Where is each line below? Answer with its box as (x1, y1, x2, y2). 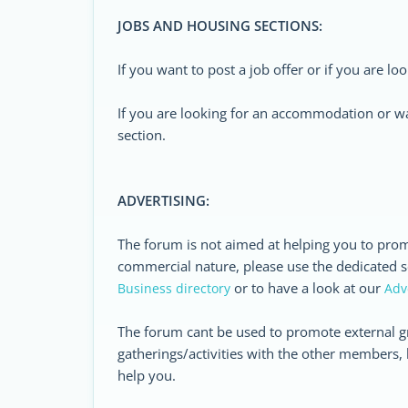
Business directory (117, 280, 230, 297)
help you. (117, 366, 176, 384)
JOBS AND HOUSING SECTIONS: (117, 16, 322, 35)
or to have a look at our (230, 279, 384, 297)
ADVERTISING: (117, 191, 209, 209)
